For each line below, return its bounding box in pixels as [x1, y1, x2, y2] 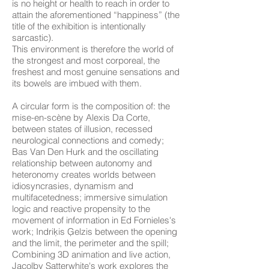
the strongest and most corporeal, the [12, 55, 160, 66]
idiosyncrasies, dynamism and [12, 180, 133, 192]
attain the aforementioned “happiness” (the [12, 9, 180, 20]
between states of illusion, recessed [12, 123, 153, 134]
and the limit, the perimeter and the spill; [12, 237, 169, 249]
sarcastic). [12, 32, 53, 43]
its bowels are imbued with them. [12, 77, 142, 89]
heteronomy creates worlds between [12, 169, 156, 180]
